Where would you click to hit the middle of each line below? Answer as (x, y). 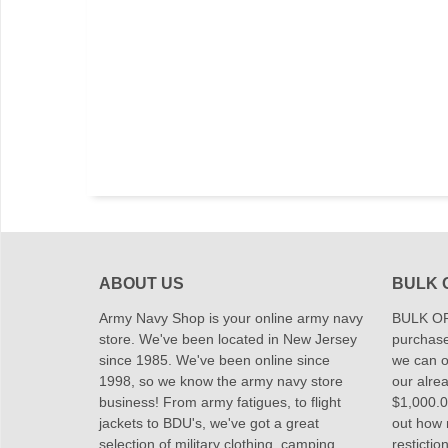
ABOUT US (141, 283)
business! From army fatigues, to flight (220, 402)
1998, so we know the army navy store (221, 381)
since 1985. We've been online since (214, 360)
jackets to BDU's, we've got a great (209, 423)
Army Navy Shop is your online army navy (231, 318)
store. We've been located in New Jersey (228, 339)
